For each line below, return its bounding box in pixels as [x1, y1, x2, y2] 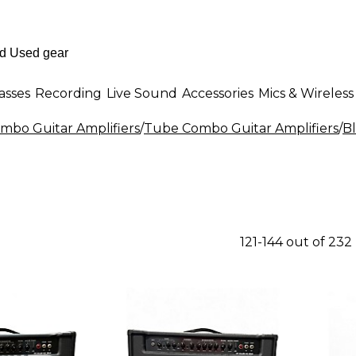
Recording [35, 85, 102, 101]
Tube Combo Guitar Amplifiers [144, 121, 339, 136]
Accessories [182, 85, 253, 101]
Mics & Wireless [258, 85, 354, 101]
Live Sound [106, 85, 177, 101]
